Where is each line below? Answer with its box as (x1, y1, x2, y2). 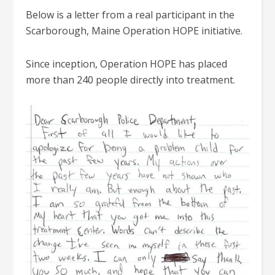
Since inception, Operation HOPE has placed (26, 57, 228, 71)
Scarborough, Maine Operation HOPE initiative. (26, 24, 243, 37)
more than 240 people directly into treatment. (26, 73, 236, 87)
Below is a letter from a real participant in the (26, 8, 235, 21)
